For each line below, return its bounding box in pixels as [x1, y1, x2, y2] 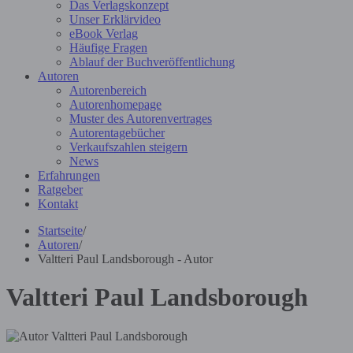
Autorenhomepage [69, 98, 162, 111]
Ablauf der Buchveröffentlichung [69, 55, 235, 69]
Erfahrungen [38, 169, 100, 182]
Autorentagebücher [69, 126, 165, 139]
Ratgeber [38, 183, 83, 196]
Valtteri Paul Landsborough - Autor [38, 252, 213, 266]
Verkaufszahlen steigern [69, 140, 188, 154]
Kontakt [38, 197, 78, 210]
